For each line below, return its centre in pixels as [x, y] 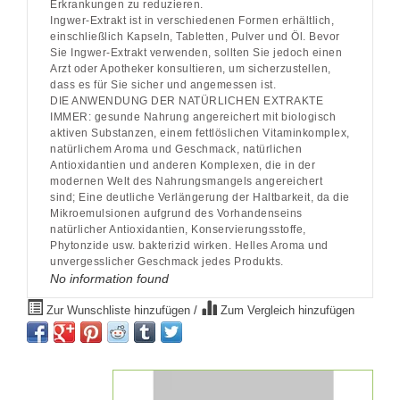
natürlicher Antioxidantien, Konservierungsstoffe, [178, 229]
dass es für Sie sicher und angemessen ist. [163, 84]
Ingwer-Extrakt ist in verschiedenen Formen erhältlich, [192, 20]
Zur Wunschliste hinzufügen [118, 310]
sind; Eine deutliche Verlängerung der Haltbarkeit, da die [200, 197]
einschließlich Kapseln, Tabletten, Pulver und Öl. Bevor [195, 36]
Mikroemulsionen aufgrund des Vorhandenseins [176, 213]
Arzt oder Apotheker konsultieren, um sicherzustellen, [191, 68]
